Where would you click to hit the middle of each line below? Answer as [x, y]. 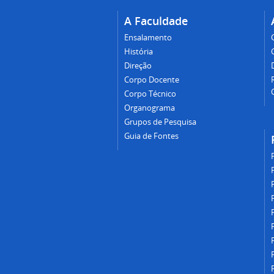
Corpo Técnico [150, 94]
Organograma [150, 108]
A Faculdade [156, 20]
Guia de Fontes [151, 136]
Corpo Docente [152, 80]
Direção [138, 65]
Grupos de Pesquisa [160, 122]
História [139, 51]
